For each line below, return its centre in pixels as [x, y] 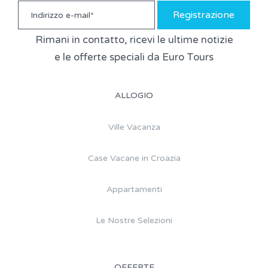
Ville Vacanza [134, 127]
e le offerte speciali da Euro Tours [134, 57]
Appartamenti [134, 189]
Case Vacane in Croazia [134, 158]
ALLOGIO [134, 95]
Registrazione [204, 15]
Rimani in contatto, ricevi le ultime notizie [134, 39]
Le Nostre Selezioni [134, 220]
